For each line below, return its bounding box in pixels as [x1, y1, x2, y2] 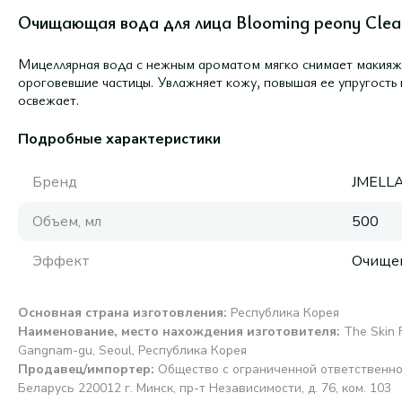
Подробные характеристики [18, 129, 221, 149]
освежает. [18, 90, 79, 109]
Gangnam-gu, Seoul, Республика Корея [18, 342, 247, 359]
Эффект [32, 251, 90, 271]
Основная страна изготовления [18, 304, 223, 321]
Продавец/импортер [18, 361, 151, 378]
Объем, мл [32, 212, 101, 232]
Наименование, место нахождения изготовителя [18, 323, 336, 340]
